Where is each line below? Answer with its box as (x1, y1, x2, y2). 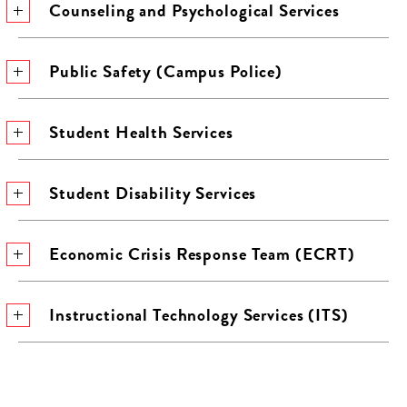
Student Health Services (49, 119, 233, 145)
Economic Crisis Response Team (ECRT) (49, 241, 355, 267)
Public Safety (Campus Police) (49, 58, 283, 84)
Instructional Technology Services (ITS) (49, 302, 349, 328)
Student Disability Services (49, 180, 257, 206)
